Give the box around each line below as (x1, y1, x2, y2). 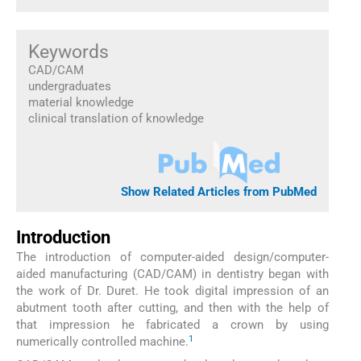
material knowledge (27, 94, 134, 110)
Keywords (27, 39, 109, 63)
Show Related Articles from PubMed (121, 184, 317, 199)
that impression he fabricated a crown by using (16, 317, 329, 333)
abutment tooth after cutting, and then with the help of (16, 301, 329, 316)
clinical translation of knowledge (27, 110, 204, 126)
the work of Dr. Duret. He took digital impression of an (16, 284, 329, 299)
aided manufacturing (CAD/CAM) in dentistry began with (16, 267, 329, 282)
